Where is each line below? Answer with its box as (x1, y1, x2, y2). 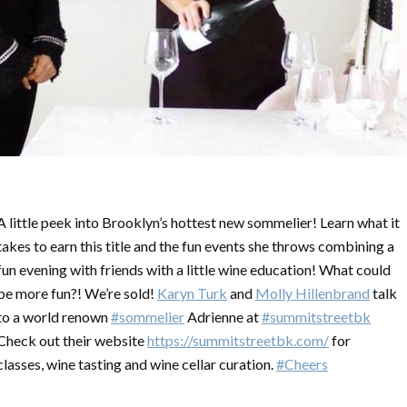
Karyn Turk (157, 284, 227, 302)
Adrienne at (184, 308, 262, 325)
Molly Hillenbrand (255, 284, 370, 302)
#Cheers (276, 355, 328, 372)
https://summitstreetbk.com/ (147, 332, 329, 349)
